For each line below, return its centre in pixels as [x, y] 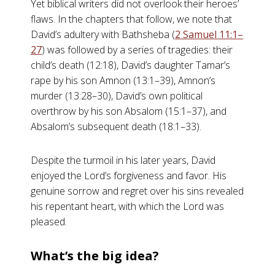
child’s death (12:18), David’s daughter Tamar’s [130, 65]
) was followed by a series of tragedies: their [137, 50]
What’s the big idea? [95, 256]
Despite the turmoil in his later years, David [123, 160]
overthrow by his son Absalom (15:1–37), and [129, 111]
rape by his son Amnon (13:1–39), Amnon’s [123, 80]
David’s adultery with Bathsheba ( [103, 34]
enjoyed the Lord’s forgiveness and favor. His [129, 176]
